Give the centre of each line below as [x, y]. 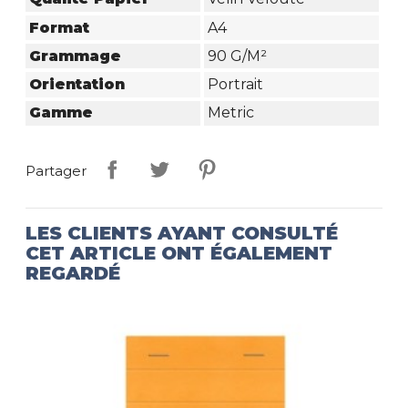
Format [60, 27]
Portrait [235, 85]
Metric [230, 113]
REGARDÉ [73, 273]
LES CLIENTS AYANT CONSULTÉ [182, 233]
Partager [56, 171]
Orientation [77, 85]
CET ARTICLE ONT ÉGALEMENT [179, 253]
